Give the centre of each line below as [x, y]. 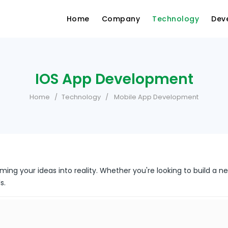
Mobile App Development [156, 97]
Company [121, 19]
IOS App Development [114, 79]
